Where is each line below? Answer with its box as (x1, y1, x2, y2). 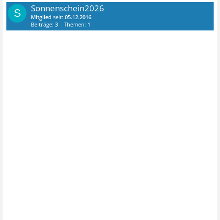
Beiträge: (31, 21, 55, 28)
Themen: (64, 21, 88, 28)
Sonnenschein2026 (31, 2, 105, 14)
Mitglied (31, 13, 52, 21)
